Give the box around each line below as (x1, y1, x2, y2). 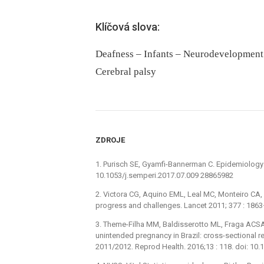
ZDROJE (95, 136, 125, 145)
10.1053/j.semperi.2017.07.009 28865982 (95, 171, 233, 180)
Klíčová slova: (95, 21, 160, 34)
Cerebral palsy (95, 66, 156, 78)
